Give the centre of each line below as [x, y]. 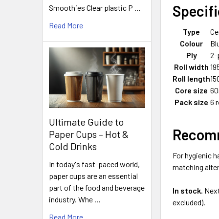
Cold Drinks [73, 146]
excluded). [189, 202]
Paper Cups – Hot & [89, 134]
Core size [192, 90]
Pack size [192, 102]
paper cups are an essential [93, 175]
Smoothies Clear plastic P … [95, 8]
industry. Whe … [75, 199]
